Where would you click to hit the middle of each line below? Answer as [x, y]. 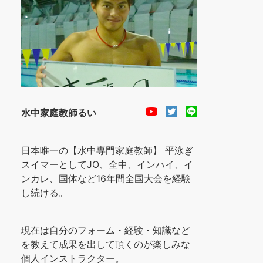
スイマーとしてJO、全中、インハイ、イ [107, 164]
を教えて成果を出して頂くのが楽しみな [106, 244]
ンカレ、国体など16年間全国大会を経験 [106, 178]
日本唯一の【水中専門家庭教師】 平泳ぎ [107, 150]
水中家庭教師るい [59, 113]
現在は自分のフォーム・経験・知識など [106, 230]
